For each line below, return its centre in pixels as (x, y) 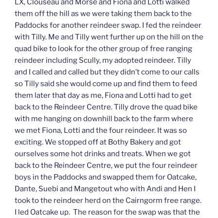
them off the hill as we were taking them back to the (103, 14)
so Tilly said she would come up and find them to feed (106, 84)
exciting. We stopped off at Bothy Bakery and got (98, 142)
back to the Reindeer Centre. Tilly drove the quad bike (106, 107)
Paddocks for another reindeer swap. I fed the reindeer (108, 26)
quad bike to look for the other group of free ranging (103, 49)
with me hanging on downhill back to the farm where (104, 119)
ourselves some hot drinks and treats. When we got (103, 154)
